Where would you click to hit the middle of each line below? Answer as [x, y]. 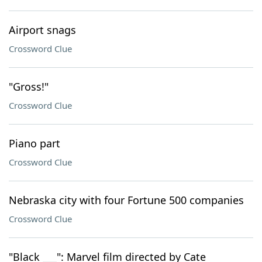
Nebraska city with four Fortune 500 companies [126, 200]
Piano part [35, 143]
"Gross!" [29, 87]
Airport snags [42, 30]
